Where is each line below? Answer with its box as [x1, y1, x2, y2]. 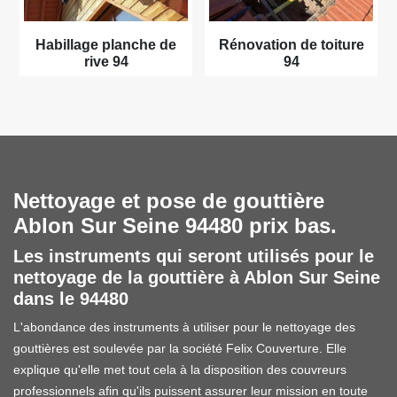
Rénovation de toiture [218, 36, 364, 52]
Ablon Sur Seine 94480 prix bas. [13, 213, 337, 237]
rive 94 [83, 53, 128, 69]
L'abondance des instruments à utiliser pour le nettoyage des [13, 319, 355, 334]
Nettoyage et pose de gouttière [13, 188, 324, 213]
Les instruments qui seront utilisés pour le [13, 245, 374, 266]
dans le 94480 [13, 288, 128, 308]
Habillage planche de [35, 36, 176, 52]
